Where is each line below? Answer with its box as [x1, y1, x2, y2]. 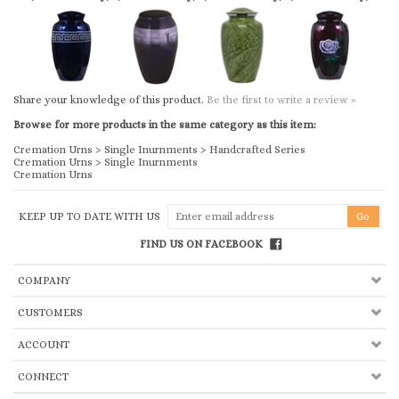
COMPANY [18, 192, 70, 205]
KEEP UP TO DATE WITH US [18, 128, 160, 141]
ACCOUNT [18, 256, 69, 269]
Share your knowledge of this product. [13, 12, 207, 24]
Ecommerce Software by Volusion [113, 340, 283, 353]
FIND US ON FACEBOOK [139, 156, 263, 168]
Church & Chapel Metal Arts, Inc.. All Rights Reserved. [109, 328, 379, 340]
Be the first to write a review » [207, 12, 356, 24]
